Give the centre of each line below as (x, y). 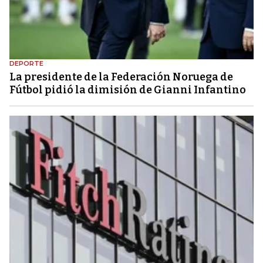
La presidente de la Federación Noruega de (121, 77)
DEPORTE (26, 63)
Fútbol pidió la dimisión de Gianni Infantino (128, 90)
